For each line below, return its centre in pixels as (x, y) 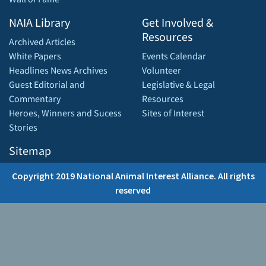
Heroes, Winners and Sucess (65, 113)
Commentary (35, 98)
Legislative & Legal (178, 84)
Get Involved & (178, 22)
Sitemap (30, 150)
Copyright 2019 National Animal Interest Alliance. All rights (133, 175)
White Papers (35, 56)
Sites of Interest (173, 113)
